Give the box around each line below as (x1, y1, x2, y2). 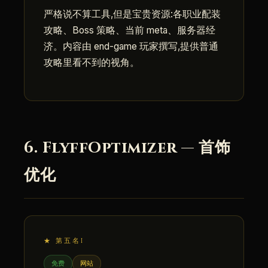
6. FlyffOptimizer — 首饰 (24, 138, 230, 159)
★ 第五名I (44, 236, 84, 245)
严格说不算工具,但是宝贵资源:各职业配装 (44, 8, 221, 20)
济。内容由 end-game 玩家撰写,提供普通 (44, 41, 218, 52)
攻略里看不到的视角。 (44, 57, 139, 68)
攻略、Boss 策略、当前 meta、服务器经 (44, 25, 215, 36)
